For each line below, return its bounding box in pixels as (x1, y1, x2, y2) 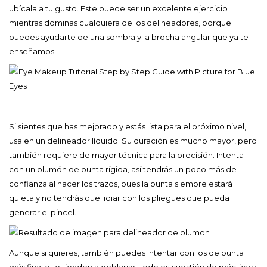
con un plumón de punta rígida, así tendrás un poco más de (9, 164, 237, 174)
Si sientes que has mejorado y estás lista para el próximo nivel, (9, 121, 246, 131)
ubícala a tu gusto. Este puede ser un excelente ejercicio (9, 3, 228, 13)
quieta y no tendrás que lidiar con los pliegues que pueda (9, 193, 229, 203)
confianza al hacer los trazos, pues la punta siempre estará (9, 178, 232, 188)
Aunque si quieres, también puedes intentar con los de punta (9, 247, 244, 257)
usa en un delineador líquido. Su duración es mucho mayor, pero (9, 135, 257, 145)
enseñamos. (9, 46, 56, 56)
